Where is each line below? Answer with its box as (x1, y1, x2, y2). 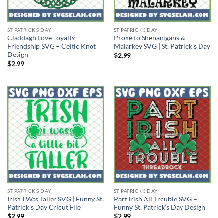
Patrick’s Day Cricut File (7, 203, 81, 211)
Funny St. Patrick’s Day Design (113, 203, 205, 211)
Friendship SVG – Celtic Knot (7, 42, 96, 51)
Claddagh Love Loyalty (7, 34, 75, 42)
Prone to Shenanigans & (113, 34, 185, 42)
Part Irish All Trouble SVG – (113, 195, 197, 203)
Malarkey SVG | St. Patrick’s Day (113, 42, 210, 51)
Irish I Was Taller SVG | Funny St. (7, 195, 104, 203)
